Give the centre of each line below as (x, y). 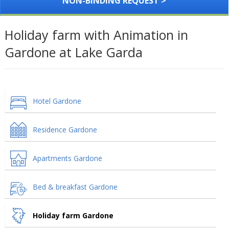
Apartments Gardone (67, 158)
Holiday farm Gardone (73, 215)
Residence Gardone (65, 130)
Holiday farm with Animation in (96, 35)
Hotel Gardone (57, 101)
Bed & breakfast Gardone (75, 187)
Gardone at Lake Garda (73, 52)
